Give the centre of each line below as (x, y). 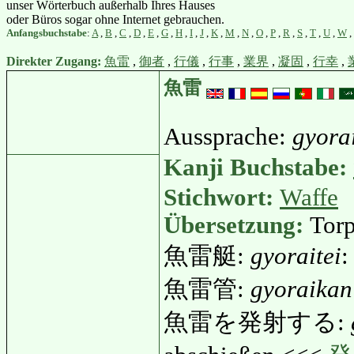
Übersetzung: (237, 225)
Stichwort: (222, 197)
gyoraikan (301, 289)
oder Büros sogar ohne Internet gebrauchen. (115, 19)
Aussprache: (228, 136)
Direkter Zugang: (55, 61)
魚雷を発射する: (257, 322)
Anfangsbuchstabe (47, 32)
